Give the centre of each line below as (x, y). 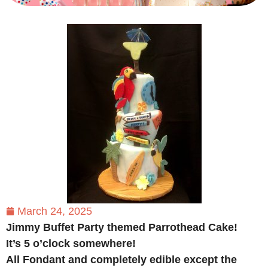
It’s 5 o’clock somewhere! (71, 243)
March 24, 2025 (55, 211)
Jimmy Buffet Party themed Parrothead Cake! (122, 227)
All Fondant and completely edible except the (121, 259)
